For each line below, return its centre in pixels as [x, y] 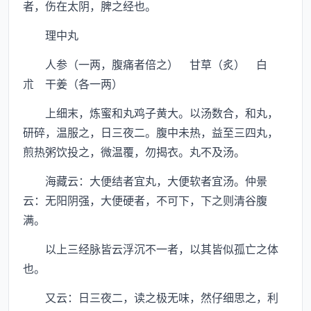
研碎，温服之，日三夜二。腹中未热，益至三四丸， [151, 132]
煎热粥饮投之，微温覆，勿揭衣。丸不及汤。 [134, 151]
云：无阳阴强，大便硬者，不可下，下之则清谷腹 [145, 200]
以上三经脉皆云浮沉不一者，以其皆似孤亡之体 [151, 249]
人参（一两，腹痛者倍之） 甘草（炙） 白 [145, 64]
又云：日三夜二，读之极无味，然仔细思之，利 [151, 297]
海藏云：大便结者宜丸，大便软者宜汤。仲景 [145, 180]
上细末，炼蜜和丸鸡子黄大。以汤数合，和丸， [151, 112]
